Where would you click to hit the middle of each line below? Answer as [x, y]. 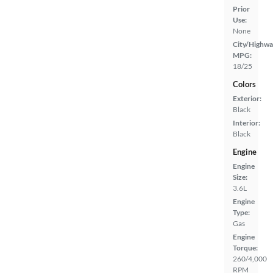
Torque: [245, 247]
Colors [244, 84]
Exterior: [247, 98]
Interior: [246, 122]
